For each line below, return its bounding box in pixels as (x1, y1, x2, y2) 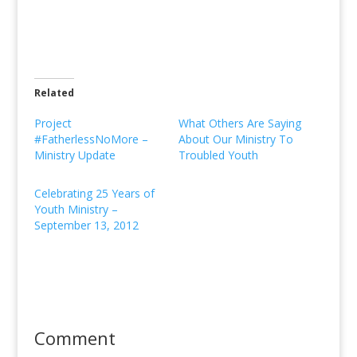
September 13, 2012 (33, 218, 139, 233)
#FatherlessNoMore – (33, 131, 148, 147)
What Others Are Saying (178, 116, 301, 131)
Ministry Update (33, 147, 116, 163)
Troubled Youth (178, 147, 258, 163)
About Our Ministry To (178, 131, 293, 147)
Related (33, 86, 74, 100)
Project (33, 116, 72, 131)
